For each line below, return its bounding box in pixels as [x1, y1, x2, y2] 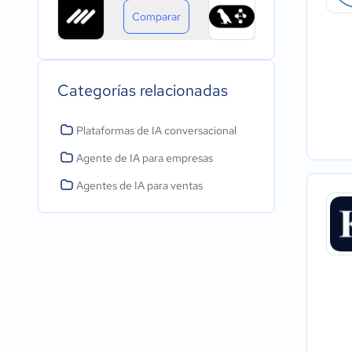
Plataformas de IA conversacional [76, 123, 236, 137]
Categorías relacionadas [57, 80, 228, 101]
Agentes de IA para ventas [76, 178, 203, 192]
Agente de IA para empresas [76, 151, 213, 165]
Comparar [132, 9, 181, 24]
